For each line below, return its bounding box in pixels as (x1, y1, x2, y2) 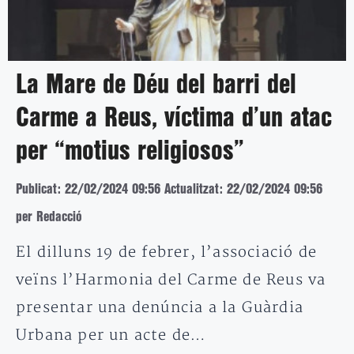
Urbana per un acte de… (16, 326, 207, 345)
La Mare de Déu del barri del (16, 73, 296, 98)
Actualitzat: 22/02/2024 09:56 (164, 183, 322, 196)
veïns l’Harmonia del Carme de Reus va (16, 271, 326, 290)
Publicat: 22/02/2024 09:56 (16, 183, 160, 196)
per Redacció (16, 211, 82, 224)
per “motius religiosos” (16, 140, 244, 164)
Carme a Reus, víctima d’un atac (16, 107, 332, 131)
